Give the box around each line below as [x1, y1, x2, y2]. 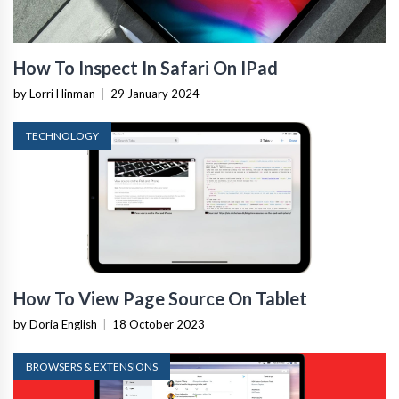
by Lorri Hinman [13, 86, 95, 102]
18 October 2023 [112, 317, 205, 332]
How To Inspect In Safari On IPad [13, 57, 278, 79]
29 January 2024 [110, 86, 199, 102]
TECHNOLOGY [26, 129, 99, 143]
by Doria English [13, 317, 97, 332]
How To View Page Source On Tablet [13, 288, 307, 310]
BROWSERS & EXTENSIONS [26, 360, 158, 374]
